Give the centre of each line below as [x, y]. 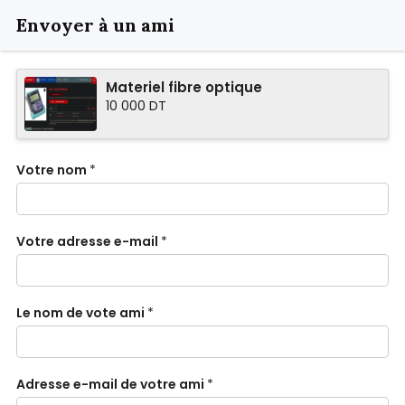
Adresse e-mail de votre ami [110, 384]
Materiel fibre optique [184, 87]
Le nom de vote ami [80, 313]
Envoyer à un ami [95, 25]
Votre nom [52, 170]
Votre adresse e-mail [87, 241]
